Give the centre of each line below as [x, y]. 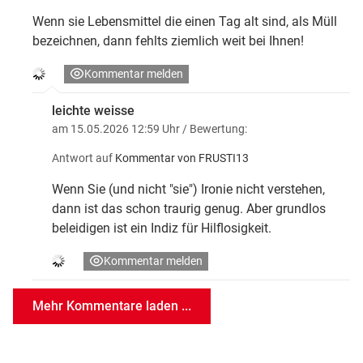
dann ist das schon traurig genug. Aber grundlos [189, 209]
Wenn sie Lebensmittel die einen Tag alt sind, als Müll [185, 22]
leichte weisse [93, 111]
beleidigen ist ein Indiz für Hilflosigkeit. [162, 228]
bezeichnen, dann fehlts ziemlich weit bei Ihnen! [168, 41]
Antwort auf [82, 158]
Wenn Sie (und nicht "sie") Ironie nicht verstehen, [188, 190]
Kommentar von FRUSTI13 [182, 158]
